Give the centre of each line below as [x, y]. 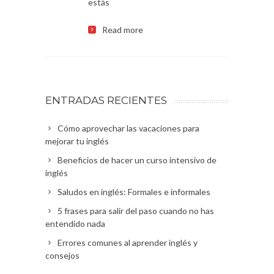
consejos [62, 255]
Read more [123, 29]
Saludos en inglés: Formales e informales [134, 191]
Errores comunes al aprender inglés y [128, 242]
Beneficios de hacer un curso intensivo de [137, 160]
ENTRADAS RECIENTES [106, 100]
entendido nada [75, 223]
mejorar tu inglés [77, 141]
